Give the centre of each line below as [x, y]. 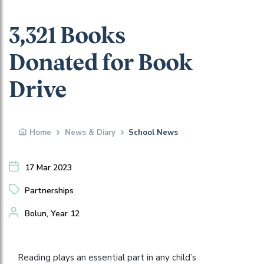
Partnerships [49, 190]
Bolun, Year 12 [52, 213]
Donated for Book [101, 63]
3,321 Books [67, 36]
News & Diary [90, 132]
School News [153, 132]
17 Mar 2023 [48, 167]
